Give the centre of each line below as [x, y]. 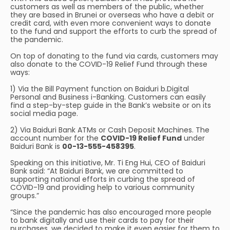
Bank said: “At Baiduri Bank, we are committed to [97, 171]
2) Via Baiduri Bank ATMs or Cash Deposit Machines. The [110, 130]
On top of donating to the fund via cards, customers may [114, 56]
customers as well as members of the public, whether [107, 7]
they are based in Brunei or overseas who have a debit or [112, 15]
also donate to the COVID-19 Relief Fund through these [109, 64]
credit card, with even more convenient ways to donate [111, 23]
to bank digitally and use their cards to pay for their [102, 220]
